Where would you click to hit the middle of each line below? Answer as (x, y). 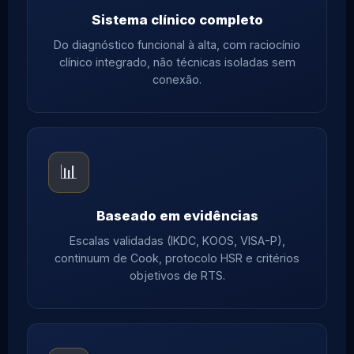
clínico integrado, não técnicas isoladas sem (177, 62)
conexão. (177, 80)
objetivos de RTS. (177, 276)
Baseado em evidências (177, 216)
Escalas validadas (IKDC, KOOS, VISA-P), (177, 241)
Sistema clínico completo (177, 20)
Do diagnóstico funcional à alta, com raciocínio (177, 45)
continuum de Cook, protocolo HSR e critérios (177, 258)
